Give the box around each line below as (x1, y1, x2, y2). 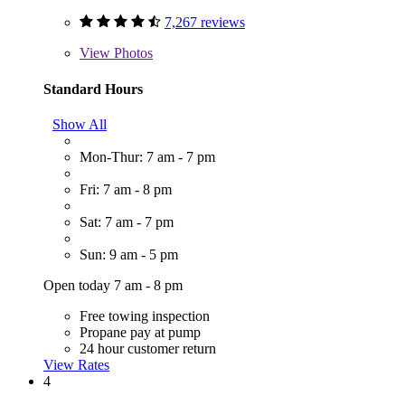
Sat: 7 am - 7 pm (80, 213, 174, 230)
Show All (52, 116, 107, 132)
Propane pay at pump (80, 324, 201, 340)
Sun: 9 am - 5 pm (80, 246, 178, 262)
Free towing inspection (80, 307, 210, 324)
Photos (110, 45, 153, 61)
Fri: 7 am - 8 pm (80, 181, 172, 197)
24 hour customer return (80, 340, 216, 356)
